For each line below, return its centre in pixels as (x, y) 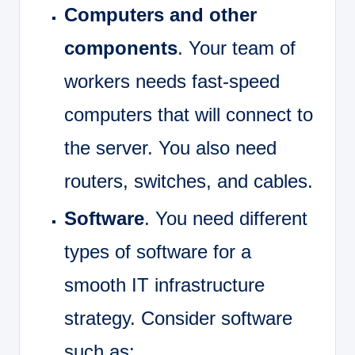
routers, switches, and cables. (189, 181)
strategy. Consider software (178, 319)
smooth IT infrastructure (164, 285)
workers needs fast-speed (172, 82)
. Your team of (237, 48)
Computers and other (160, 15)
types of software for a (158, 252)
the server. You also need (170, 148)
